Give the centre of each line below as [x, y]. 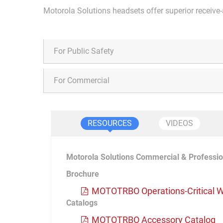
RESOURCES [110, 123]
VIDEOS [179, 123]
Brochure [83, 174]
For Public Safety [84, 51]
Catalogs [82, 203]
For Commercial [82, 80]
